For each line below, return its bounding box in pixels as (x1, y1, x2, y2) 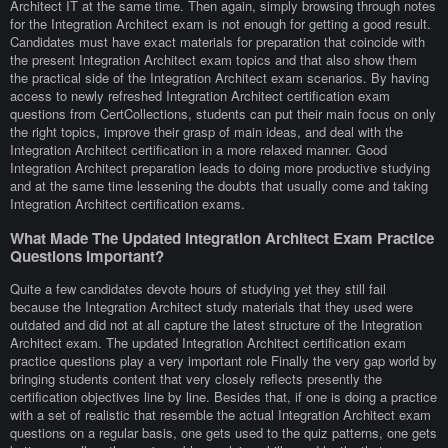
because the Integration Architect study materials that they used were (10, 296, 413, 316)
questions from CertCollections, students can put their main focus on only (10, 104, 436, 124)
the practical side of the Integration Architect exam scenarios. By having (10, 68, 429, 88)
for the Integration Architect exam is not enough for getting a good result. (10, 14, 431, 34)
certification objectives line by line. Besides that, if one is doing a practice (10, 386, 437, 406)
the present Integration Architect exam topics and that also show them (10, 50, 417, 70)
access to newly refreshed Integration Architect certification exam (10, 86, 390, 106)
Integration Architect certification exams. (10, 194, 245, 214)
